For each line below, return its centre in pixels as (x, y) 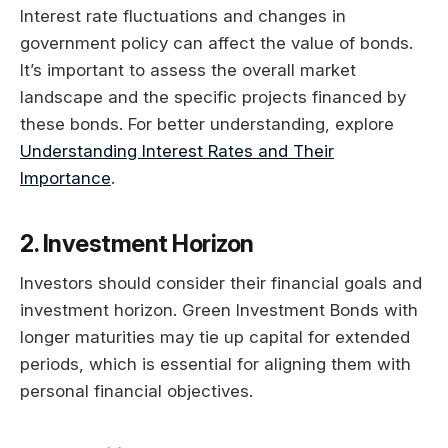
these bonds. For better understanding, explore (207, 123)
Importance (65, 177)
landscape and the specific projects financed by (213, 96)
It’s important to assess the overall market (188, 69)
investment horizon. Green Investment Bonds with (219, 310)
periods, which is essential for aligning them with (215, 364)
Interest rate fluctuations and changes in (183, 15)
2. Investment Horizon (137, 243)
